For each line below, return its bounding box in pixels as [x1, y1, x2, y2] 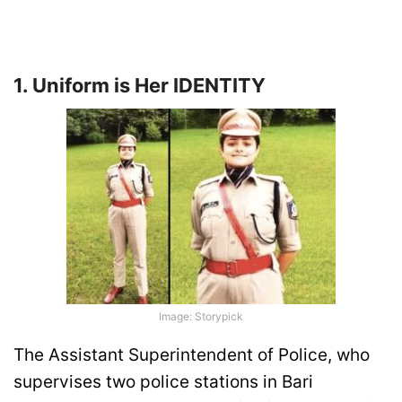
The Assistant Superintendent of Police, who [13, 345, 370, 366]
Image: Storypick [159, 309, 243, 323]
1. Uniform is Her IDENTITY [13, 73, 266, 97]
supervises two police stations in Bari [13, 371, 313, 393]
